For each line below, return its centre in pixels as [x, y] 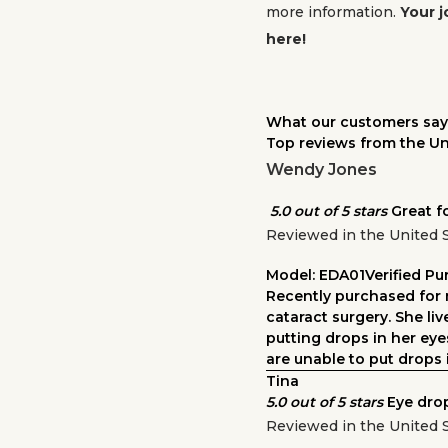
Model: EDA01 [315, 275]
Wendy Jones [321, 169]
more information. [333, 12]
